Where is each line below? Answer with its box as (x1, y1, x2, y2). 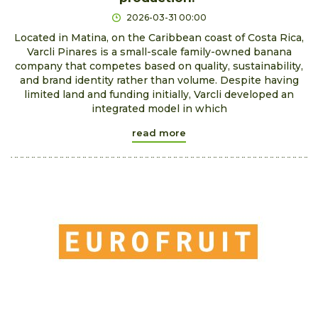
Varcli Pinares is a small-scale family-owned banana (26, 45, 292, 58)
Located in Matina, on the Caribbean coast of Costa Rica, (14, 31, 304, 44)
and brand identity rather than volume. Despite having (19, 73, 299, 87)
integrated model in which (91, 102, 227, 115)
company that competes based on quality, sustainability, (15, 59, 303, 72)
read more (132, 126, 186, 138)
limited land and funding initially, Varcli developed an (24, 87, 294, 101)
